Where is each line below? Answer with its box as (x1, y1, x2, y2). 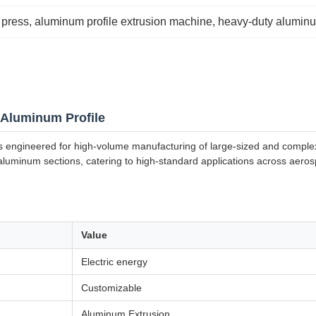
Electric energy (81, 256, 147, 267)
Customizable (81, 282, 142, 293)
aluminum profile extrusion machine (35, 16, 212, 28)
